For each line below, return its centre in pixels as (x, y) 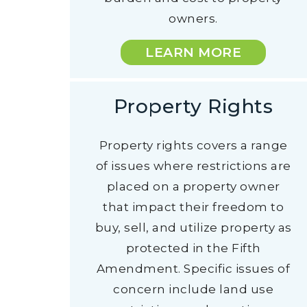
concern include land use (193, 289)
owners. (193, 19)
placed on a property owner (193, 186)
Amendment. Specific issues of (193, 269)
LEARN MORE (193, 52)
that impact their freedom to (193, 207)
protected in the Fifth (193, 248)
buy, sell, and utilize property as (193, 228)
